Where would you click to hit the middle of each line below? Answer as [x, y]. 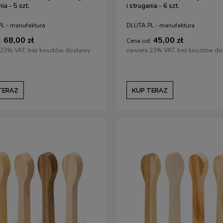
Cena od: [139, 41]
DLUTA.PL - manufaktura [161, 26]
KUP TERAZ [150, 90]
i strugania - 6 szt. [153, 6]
